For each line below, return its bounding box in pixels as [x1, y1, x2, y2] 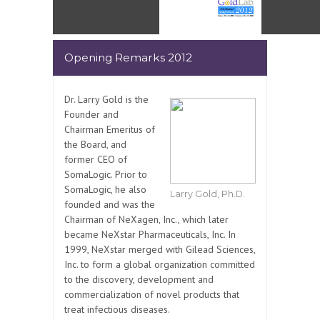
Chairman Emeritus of [64, 123, 155, 136]
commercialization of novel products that [64, 288, 239, 301]
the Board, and [64, 138, 126, 151]
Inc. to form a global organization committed [64, 258, 255, 271]
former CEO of [64, 153, 127, 166]
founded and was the [64, 198, 155, 211]
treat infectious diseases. [64, 303, 170, 316]
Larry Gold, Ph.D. [170, 189, 245, 200]
